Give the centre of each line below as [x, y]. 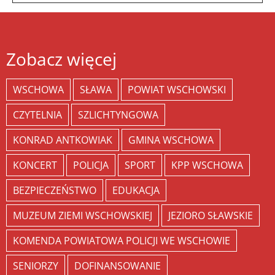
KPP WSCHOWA [207, 165]
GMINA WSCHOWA [171, 140]
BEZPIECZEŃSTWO [55, 191]
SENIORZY [36, 266]
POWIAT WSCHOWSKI [177, 90]
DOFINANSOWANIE [118, 266]
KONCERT [35, 165]
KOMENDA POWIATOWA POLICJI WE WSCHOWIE [122, 241]
